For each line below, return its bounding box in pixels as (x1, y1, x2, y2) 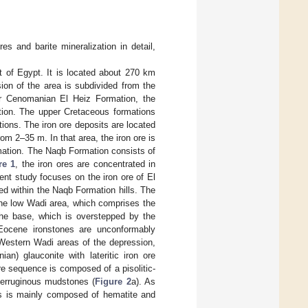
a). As (131, 276, 155, 287)
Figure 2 (95, 276, 131, 287)
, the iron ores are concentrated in (15, 159, 156, 170)
